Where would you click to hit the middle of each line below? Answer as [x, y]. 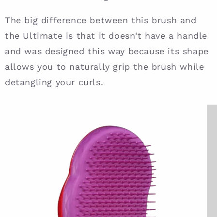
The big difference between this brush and [101, 20]
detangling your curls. [54, 82]
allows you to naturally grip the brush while [105, 67]
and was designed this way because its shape [107, 51]
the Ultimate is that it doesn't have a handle [106, 36]
